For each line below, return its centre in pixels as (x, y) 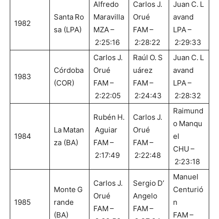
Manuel (186, 177)
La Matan (69, 130)
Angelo (145, 196)
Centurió (188, 190)
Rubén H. (109, 117)
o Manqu (188, 124)
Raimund (188, 111)
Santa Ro (69, 17)
